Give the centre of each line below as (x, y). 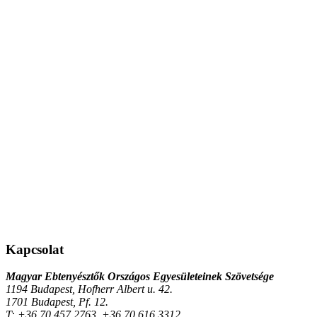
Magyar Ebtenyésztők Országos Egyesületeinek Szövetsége (140, 277)
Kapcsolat (35, 249)
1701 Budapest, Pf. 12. (57, 302)
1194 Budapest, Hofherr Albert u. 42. (89, 289)
